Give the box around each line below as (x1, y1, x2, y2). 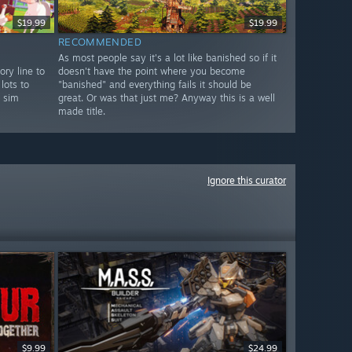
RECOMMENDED (57, 35, 142, 49)
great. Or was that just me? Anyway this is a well (57, 92, 275, 104)
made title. (57, 105, 105, 118)
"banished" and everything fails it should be (57, 79, 251, 91)
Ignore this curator (207, 174, 286, 186)
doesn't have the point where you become (57, 65, 245, 78)
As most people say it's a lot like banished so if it (57, 52, 277, 64)
